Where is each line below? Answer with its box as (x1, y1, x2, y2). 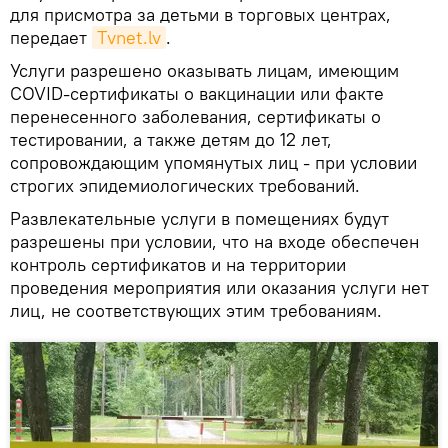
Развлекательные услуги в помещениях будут (10, 206, 389, 230)
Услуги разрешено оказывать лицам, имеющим (10, 58, 399, 82)
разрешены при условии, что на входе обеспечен (10, 229, 419, 253)
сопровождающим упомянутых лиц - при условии (10, 150, 417, 174)
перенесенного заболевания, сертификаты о (10, 104, 381, 128)
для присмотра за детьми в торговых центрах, (10, 2, 391, 26)
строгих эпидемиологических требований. (10, 173, 360, 197)
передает (10, 25, 92, 49)
